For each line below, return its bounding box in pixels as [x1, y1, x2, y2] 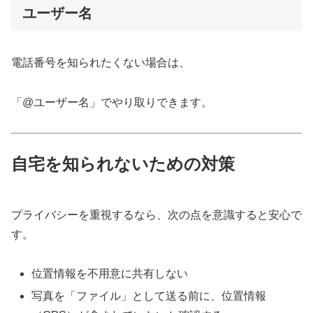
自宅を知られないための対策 [11, 154, 235, 174]
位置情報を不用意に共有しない [31, 268, 189, 280]
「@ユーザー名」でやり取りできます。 [11, 96, 212, 108]
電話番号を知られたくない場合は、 [11, 56, 190, 68]
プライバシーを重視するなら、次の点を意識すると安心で [11, 208, 302, 221]
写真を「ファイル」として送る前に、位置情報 [31, 289, 267, 302]
